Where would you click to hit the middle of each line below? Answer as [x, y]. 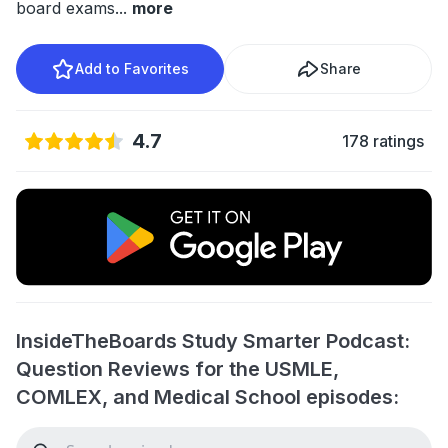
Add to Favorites [132, 68]
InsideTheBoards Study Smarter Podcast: [213, 340]
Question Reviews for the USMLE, [177, 368]
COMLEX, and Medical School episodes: [207, 396]
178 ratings [383, 141]
